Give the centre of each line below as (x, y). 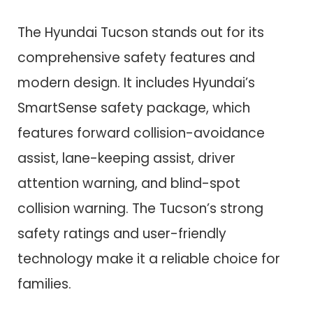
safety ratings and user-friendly (122, 233)
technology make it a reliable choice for (149, 259)
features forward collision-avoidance (141, 133)
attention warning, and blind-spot (129, 183)
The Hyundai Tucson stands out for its (141, 32)
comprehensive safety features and (136, 57)
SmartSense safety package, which (134, 108)
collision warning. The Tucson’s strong (140, 208)
